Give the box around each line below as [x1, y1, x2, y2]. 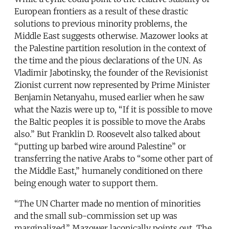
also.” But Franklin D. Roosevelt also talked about [14, 129, 200, 140]
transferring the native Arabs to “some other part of [14, 153, 213, 164]
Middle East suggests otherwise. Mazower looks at [14, 31, 208, 41]
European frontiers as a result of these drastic [14, 6, 188, 17]
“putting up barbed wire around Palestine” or [14, 141, 186, 152]
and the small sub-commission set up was [14, 211, 177, 221]
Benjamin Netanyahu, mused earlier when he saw [14, 92, 204, 103]
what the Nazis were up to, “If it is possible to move [14, 104, 212, 115]
